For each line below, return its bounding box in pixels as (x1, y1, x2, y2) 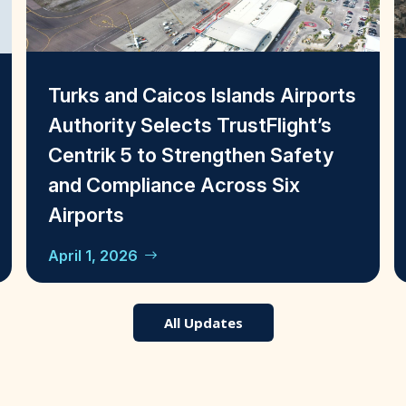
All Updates (163, 314, 243, 333)
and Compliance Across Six (48, 173, 301, 198)
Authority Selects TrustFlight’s (48, 113, 333, 138)
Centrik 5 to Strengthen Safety (48, 143, 334, 168)
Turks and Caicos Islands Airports (48, 83, 357, 108)
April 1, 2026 (48, 246, 139, 266)
